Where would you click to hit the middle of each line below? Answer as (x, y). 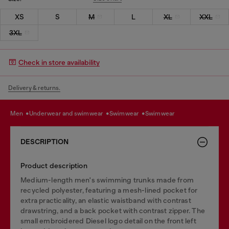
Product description (54, 165)
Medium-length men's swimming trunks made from (107, 180)
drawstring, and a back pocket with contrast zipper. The (113, 210)
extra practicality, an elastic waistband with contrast (106, 200)
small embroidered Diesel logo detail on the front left (108, 221)
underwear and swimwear (69, 113)
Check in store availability (59, 62)
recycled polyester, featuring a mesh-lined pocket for (109, 190)
